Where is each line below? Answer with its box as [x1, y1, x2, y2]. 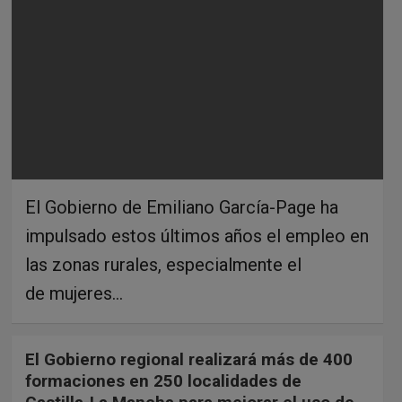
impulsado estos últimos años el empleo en [24, 224, 369, 247]
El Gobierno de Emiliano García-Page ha [24, 196, 338, 218]
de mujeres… [24, 282, 123, 304]
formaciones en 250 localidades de [24, 370, 301, 391]
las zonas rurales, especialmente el [24, 253, 301, 275]
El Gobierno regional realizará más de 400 [24, 348, 353, 370]
